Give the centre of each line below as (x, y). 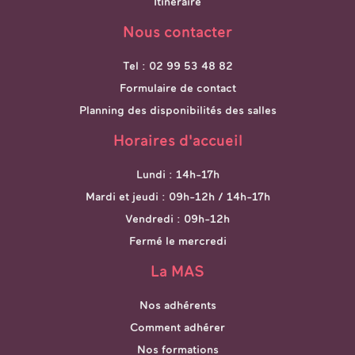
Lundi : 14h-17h (177, 174)
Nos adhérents (177, 305)
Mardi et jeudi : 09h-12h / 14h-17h (177, 196)
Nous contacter (177, 31)
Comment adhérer (177, 327)
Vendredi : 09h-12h (177, 218)
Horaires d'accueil (177, 140)
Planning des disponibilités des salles (177, 110)
